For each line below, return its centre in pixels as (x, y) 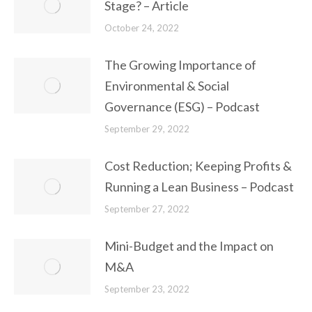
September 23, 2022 (147, 289)
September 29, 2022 (147, 129)
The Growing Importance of (180, 65)
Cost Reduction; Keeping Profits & (198, 166)
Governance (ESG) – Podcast (182, 107)
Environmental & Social (167, 86)
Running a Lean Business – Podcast (199, 187)
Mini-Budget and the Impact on (189, 246)
